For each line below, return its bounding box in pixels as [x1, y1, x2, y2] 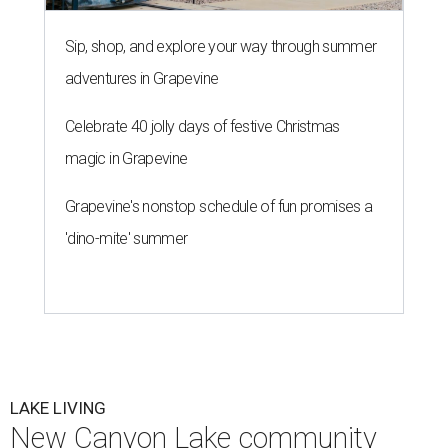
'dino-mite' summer [65, 229, 188, 248]
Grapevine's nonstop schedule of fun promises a [65, 197, 373, 216]
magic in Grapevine [65, 149, 188, 168]
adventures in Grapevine [65, 69, 219, 88]
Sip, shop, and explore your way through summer [65, 37, 377, 56]
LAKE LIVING [10, 398, 106, 418]
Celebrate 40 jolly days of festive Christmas [65, 117, 340, 136]
